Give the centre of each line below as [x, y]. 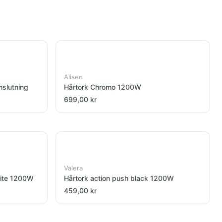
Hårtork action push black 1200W [119, 178]
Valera [73, 168]
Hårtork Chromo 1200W [103, 87]
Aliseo [73, 77]
